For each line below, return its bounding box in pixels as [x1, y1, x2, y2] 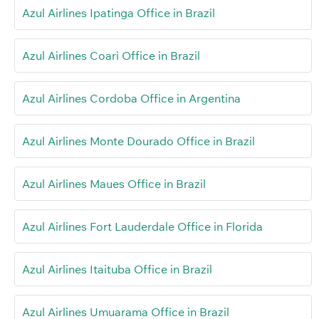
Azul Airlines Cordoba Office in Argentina [22, 90, 241, 105]
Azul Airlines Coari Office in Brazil [22, 48, 200, 63]
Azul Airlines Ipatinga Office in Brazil [22, 5, 215, 20]
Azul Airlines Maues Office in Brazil [22, 176, 206, 191]
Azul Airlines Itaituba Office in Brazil [22, 261, 212, 276]
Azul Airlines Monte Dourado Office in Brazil [22, 133, 255, 148]
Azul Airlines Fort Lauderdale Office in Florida [22, 219, 263, 234]
